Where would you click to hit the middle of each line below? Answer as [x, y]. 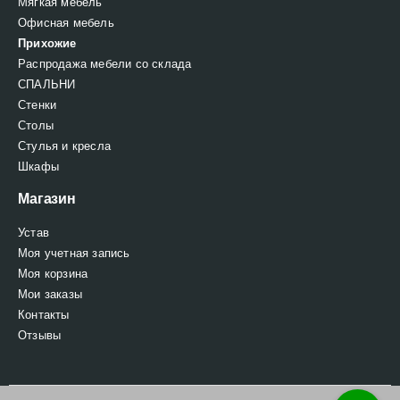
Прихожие [47, 44]
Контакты [44, 314]
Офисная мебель [66, 23]
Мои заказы [50, 294]
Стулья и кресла [64, 146]
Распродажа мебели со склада [105, 64]
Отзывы [40, 335]
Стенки [37, 105]
